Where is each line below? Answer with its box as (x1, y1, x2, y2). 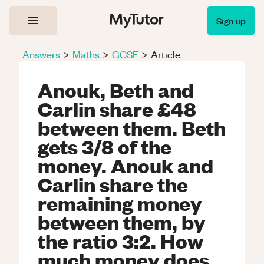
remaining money (38, 190, 202, 215)
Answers (22, 48, 60, 61)
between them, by (38, 209, 206, 234)
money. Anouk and (38, 153, 213, 177)
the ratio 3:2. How (38, 228, 203, 253)
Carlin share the (38, 171, 188, 196)
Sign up (216, 14, 246, 27)
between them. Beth (38, 115, 226, 140)
